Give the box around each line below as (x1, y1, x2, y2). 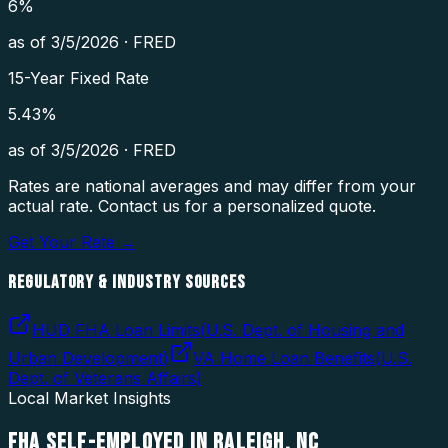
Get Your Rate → (8, 231, 136, 252)
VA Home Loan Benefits (193, 348, 375, 369)
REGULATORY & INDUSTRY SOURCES (8, 270, 247, 294)
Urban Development (8, 348, 163, 369)
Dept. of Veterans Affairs (8, 368, 196, 389)
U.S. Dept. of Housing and (206, 320, 404, 341)
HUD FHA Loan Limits (32, 320, 200, 341)
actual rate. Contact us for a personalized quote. (8, 195, 376, 216)
